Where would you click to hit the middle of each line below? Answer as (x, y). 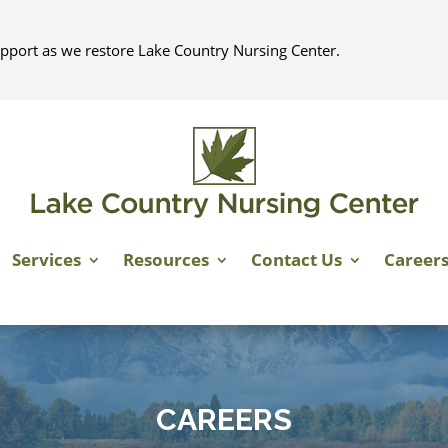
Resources (165, 259)
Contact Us (296, 259)
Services (46, 259)
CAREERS (224, 420)
